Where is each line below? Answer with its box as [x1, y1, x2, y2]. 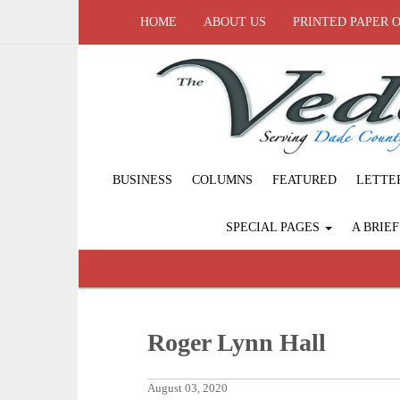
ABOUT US [204, 15, 266, 29]
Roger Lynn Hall [147, 329, 327, 357]
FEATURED [272, 173, 337, 187]
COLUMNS [192, 173, 253, 187]
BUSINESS [112, 173, 172, 187]
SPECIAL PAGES [225, 221, 323, 235]
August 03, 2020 [147, 382, 229, 396]
